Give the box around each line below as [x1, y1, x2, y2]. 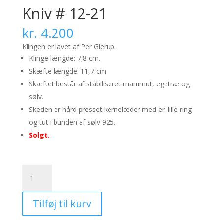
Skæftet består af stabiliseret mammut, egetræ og [28, 79, 190, 88]
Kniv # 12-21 [22, 3, 107, 23]
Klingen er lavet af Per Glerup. [22, 42, 116, 51]
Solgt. [28, 130, 50, 139]
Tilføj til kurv [32, 197, 91, 210]
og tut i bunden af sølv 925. [28, 117, 115, 127]
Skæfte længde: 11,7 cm [28, 66, 106, 76]
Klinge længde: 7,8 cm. [28, 54, 100, 63]
